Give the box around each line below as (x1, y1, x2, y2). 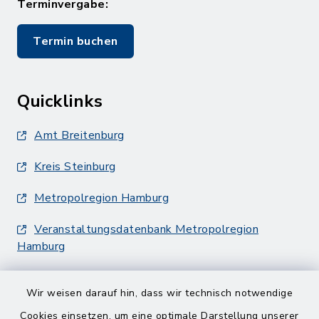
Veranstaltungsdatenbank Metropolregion (34, 221, 258, 237)
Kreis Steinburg (34, 159, 116, 174)
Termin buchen (33, 33, 118, 49)
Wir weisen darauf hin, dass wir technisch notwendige (26, 286, 293, 300)
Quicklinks (17, 90, 103, 113)
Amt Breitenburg (34, 127, 125, 143)
